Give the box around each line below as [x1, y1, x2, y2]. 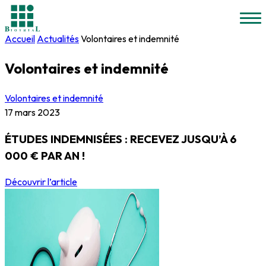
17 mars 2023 [5, 106, 60, 118]
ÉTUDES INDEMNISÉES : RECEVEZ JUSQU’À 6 [5, 131, 236, 146]
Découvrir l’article [5, 176, 77, 188]
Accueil [5, 33, 35, 45]
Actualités [37, 33, 79, 45]
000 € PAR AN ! [5, 148, 85, 163]
